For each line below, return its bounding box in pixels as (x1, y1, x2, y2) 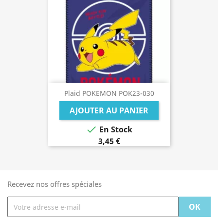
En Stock (97, 124, 132, 135)
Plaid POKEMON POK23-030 (64, 89, 154, 98)
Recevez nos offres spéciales (7, 179, 102, 189)
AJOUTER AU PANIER (70, 105, 148, 116)
